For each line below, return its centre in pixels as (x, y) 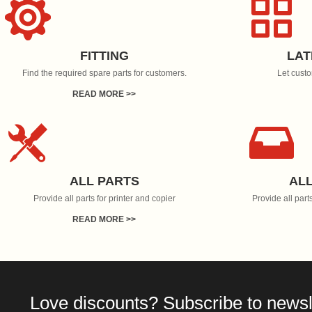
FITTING (104, 55)
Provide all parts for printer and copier (104, 198)
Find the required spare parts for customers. (104, 73)
